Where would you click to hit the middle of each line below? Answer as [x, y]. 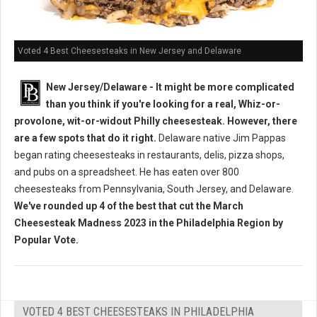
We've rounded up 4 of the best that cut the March [129, 206]
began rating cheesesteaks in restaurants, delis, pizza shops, [149, 155]
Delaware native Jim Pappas [221, 138]
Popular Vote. [46, 240]
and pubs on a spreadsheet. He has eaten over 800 [127, 172]
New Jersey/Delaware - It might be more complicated [170, 87]
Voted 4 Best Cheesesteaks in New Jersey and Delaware [129, 51]
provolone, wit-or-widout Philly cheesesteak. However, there [156, 121]
